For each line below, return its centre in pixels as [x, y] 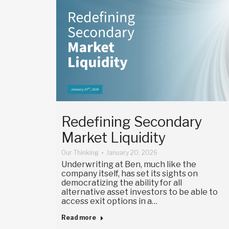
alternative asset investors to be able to [140, 192]
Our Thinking [80, 153]
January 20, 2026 [132, 153]
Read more [79, 218]
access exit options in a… [109, 201]
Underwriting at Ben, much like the [129, 165]
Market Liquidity [113, 138]
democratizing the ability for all [122, 183]
